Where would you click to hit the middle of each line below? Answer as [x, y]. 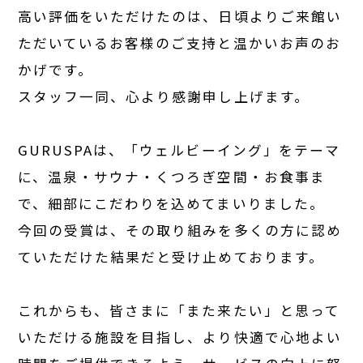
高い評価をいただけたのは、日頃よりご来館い [180, 16]
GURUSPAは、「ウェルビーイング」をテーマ [179, 149]
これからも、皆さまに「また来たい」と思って [179, 310]
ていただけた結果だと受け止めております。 [171, 256]
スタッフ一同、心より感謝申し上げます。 [164, 96]
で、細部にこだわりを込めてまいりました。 [171, 203]
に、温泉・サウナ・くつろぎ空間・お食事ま [172, 176]
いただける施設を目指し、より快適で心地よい [180, 337]
